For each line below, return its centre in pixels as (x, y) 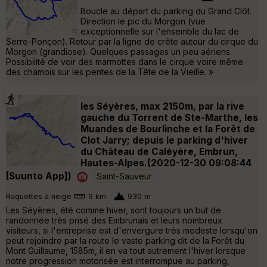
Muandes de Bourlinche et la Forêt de (168, 129)
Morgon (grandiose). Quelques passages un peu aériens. (119, 51)
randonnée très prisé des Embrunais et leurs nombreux (114, 220)
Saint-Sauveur (124, 176)
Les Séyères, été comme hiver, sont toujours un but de (114, 210)
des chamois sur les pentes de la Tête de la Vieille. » (110, 72)
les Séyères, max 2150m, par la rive (162, 106)
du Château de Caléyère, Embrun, (159, 151)
